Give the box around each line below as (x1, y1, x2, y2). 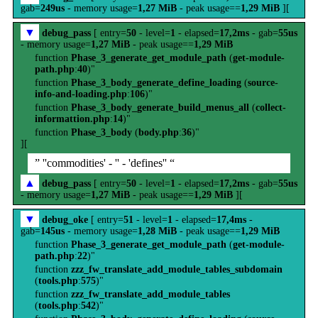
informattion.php (35, 114, 110, 124)
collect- (256, 102, 286, 113)
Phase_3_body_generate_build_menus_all (71, 102, 249, 113)
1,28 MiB (138, 226, 177, 236)
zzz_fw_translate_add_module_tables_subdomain (71, 264, 283, 275)
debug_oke (42, 214, 88, 225)
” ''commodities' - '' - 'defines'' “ (35, 157, 175, 169)
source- (248, 77, 278, 88)
